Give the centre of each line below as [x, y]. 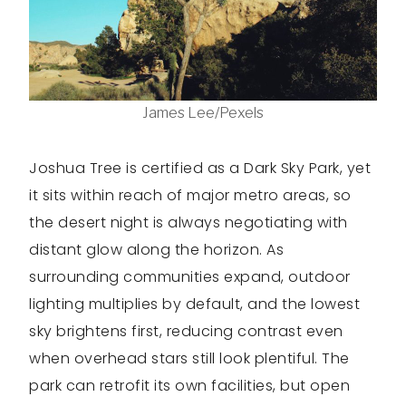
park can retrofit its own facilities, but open [189, 385]
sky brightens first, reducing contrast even [186, 331]
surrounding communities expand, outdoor [190, 276]
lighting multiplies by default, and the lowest [194, 304]
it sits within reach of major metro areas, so [190, 195]
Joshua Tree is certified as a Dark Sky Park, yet [200, 168]
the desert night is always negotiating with [188, 222]
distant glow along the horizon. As [156, 249]
